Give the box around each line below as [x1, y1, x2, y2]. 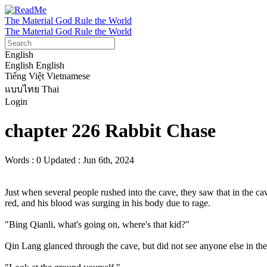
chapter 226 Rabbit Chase [5, 120, 216, 142]
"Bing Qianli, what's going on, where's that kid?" [5, 219, 190, 229]
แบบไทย [5, 84, 39, 94]
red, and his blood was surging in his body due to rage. [5, 197, 210, 208]
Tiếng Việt [5, 71, 44, 81]
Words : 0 [5, 154, 41, 165]
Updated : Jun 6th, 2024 [44, 154, 134, 165]
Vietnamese [46, 71, 90, 81]
